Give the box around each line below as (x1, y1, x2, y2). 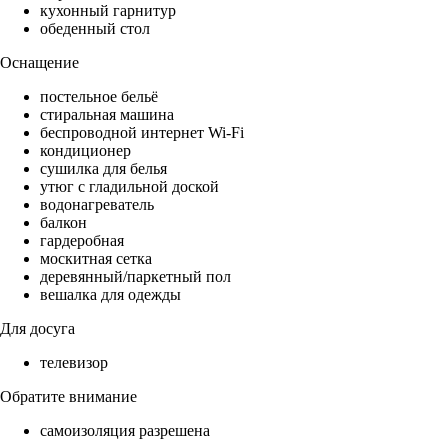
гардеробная (40, 232, 124, 250)
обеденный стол (40, 20, 150, 38)
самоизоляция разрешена (40, 422, 210, 440)
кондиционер (40, 142, 131, 160)
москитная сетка (40, 250, 152, 268)
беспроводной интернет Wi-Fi (40, 124, 244, 142)
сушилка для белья (40, 160, 167, 178)
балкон (40, 214, 87, 232)
